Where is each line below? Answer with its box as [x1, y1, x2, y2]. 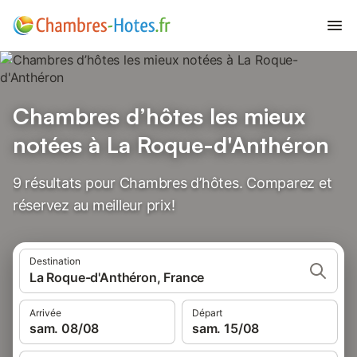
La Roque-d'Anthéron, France [29, 269, 205, 285]
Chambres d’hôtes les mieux [13, 102, 305, 130]
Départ [192, 307, 222, 319]
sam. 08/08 [29, 320, 100, 336]
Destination [29, 255, 80, 267]
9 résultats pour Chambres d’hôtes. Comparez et [13, 175, 332, 191]
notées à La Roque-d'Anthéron [13, 131, 329, 159]
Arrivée [29, 307, 61, 319]
